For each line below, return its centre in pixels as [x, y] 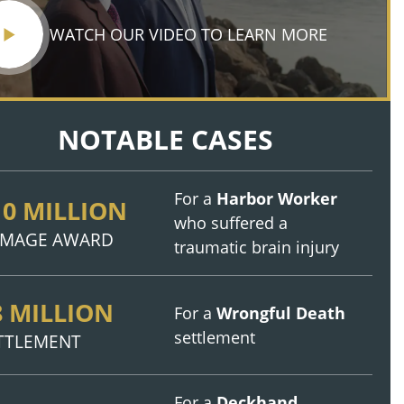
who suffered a [231, 223]
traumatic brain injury [257, 247]
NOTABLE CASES [165, 139]
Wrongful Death [281, 312]
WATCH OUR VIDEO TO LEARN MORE [188, 34]
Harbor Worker [277, 198]
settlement [215, 337]
